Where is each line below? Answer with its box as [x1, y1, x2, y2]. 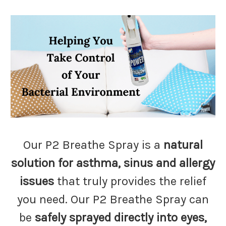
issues [20, 174, 54, 188]
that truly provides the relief [54, 174, 206, 188]
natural [163, 138, 203, 152]
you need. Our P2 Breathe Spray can [17, 192, 209, 206]
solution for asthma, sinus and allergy [11, 156, 215, 170]
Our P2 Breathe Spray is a [23, 138, 163, 152]
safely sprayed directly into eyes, [35, 210, 207, 224]
